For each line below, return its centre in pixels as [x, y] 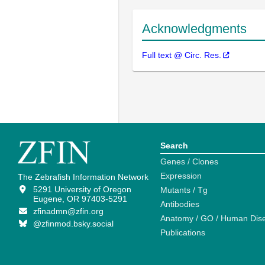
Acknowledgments [194, 29]
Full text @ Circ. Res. [182, 55]
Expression [181, 176]
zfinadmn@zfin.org [68, 211]
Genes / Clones [189, 162]
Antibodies [180, 204]
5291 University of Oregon [82, 190]
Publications [183, 233]
